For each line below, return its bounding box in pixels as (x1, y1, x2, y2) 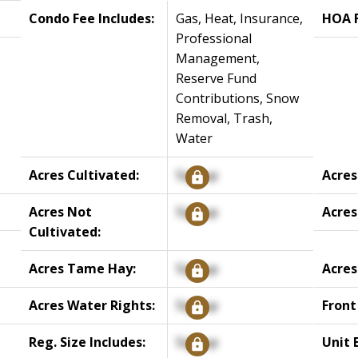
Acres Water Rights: (29, 296, 156, 314)
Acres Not (29, 202, 93, 221)
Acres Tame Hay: (29, 259, 137, 277)
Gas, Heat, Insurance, (176, 9, 304, 27)
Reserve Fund (176, 69, 257, 87)
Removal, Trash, (176, 109, 273, 127)
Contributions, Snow (176, 89, 300, 107)
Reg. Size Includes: (29, 332, 146, 351)
